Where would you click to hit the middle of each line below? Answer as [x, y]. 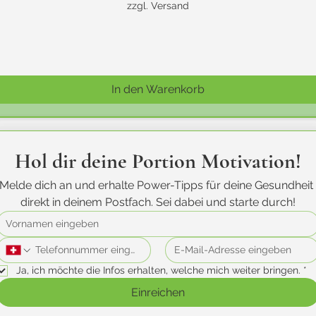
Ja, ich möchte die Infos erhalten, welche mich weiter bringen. [158, 270]
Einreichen [158, 292]
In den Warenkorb [158, 89]
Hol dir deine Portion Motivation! [158, 161]
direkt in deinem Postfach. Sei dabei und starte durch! [158, 202]
